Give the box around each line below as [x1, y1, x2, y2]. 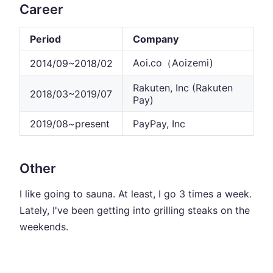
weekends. [19, 220, 68, 233]
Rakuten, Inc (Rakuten [133, 81, 233, 94]
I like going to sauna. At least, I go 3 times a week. [19, 187, 252, 200]
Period [30, 32, 61, 45]
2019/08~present [30, 117, 110, 130]
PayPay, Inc [133, 117, 185, 130]
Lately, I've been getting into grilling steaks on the [19, 204, 250, 216]
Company [133, 32, 179, 45]
